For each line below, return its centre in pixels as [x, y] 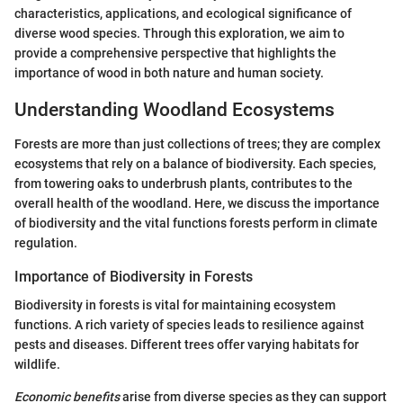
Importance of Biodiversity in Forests [134, 277]
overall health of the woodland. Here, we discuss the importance [197, 203]
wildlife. [37, 365]
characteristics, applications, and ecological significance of [183, 13]
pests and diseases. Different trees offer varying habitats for [187, 345]
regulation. [46, 243]
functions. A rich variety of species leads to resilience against [189, 325]
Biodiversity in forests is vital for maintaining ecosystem [175, 305]
